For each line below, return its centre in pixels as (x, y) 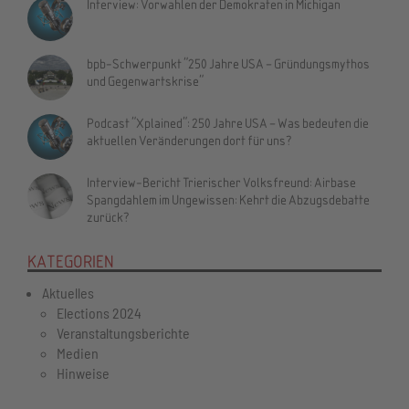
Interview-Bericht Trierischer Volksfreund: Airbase (221, 182)
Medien (78, 353)
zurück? (108, 217)
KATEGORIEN (71, 261)
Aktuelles (68, 293)
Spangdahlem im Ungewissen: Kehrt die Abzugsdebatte (228, 199)
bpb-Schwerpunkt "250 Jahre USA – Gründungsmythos (228, 63)
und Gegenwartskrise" (145, 81)
